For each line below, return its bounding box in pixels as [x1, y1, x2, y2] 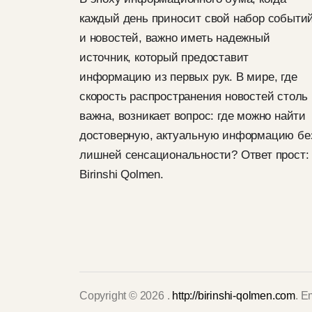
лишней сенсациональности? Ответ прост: [79, 148, 309, 162]
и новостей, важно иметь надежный [79, 31, 270, 45]
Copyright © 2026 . [79, 290, 173, 302]
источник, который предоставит [79, 51, 249, 64]
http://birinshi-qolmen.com [172, 290, 296, 302]
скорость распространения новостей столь [79, 90, 309, 103]
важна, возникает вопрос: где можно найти [79, 109, 306, 123]
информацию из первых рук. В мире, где [79, 70, 297, 84]
